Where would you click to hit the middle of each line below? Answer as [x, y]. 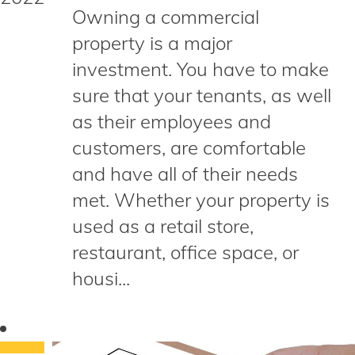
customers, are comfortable [189, 147]
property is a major [152, 43]
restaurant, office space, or [185, 252]
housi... [101, 278]
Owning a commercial [166, 17]
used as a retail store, [163, 226]
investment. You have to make [200, 69]
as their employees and [172, 121]
